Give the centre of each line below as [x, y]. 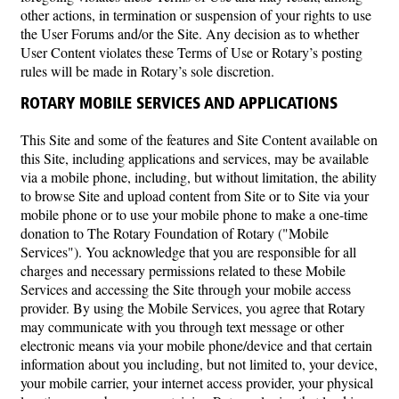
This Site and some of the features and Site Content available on [199, 139]
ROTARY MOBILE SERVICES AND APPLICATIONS [179, 105]
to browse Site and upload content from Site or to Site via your [195, 195]
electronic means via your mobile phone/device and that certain [196, 345]
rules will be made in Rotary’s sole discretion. [147, 70]
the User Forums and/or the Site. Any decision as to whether [190, 33]
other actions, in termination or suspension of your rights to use [196, 14]
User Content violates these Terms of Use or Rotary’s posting [191, 52]
